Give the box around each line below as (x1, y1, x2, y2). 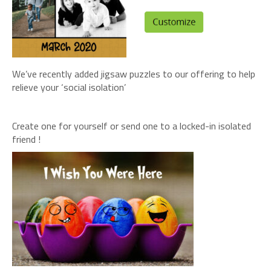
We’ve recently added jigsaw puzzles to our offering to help (12, 66, 255, 81)
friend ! (12, 131, 41, 146)
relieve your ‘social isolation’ (12, 79, 126, 94)
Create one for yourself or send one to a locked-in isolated (12, 118, 251, 133)
